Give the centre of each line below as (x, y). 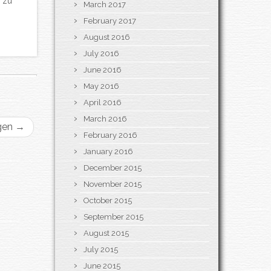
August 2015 (106, 233)
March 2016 (105, 119)
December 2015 (113, 168)
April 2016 (103, 102)
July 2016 (101, 53)
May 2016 (101, 86)
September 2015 (113, 217)
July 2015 (101, 249)
